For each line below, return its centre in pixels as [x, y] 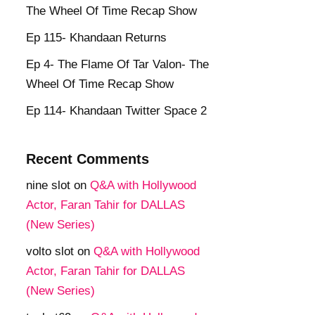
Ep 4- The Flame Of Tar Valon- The [117, 64]
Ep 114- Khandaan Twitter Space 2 [116, 111]
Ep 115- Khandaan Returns [96, 38]
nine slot [48, 185]
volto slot [50, 251]
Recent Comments [88, 159]
